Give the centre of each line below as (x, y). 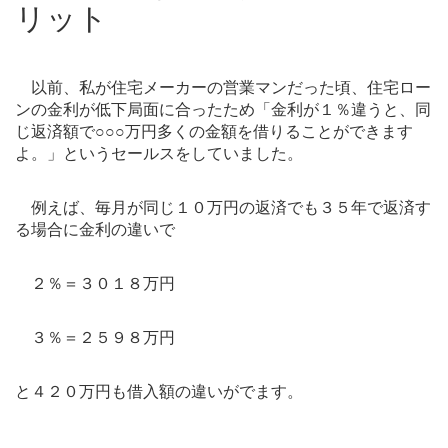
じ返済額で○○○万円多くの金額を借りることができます (214, 131)
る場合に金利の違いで (95, 229)
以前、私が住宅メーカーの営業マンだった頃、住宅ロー (231, 87)
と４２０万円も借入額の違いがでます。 (159, 391)
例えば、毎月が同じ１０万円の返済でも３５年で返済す (231, 207)
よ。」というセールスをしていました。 (159, 153)
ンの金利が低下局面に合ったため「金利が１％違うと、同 (223, 109)
